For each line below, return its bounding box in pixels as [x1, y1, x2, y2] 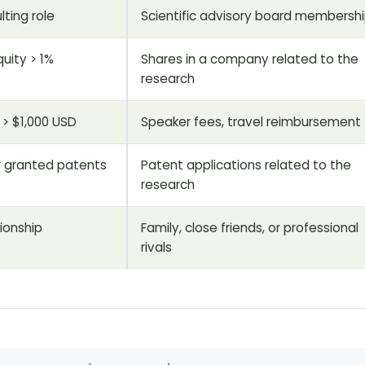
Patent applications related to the [141, 156, 351, 174]
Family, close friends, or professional [141, 218, 358, 236]
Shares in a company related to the [141, 50, 358, 68]
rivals [141, 238, 172, 256]
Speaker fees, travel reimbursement [141, 112, 361, 130]
